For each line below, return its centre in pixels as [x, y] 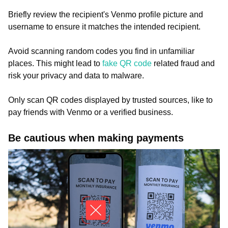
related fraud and [183, 63]
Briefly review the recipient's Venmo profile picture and [106, 15]
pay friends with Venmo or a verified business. [91, 112]
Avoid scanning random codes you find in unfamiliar [101, 51]
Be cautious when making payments [96, 138]
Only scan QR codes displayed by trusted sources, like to [110, 100]
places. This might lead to [55, 63]
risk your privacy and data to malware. [77, 76]
